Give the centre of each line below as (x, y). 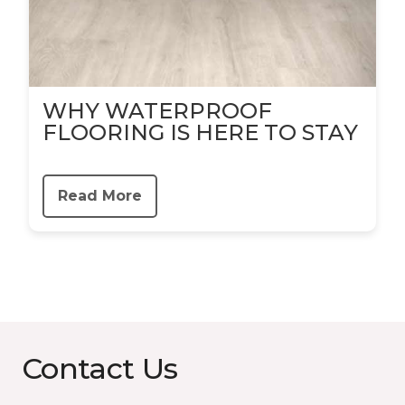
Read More (100, 196)
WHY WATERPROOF (157, 111)
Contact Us (100, 368)
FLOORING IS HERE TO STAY (200, 132)
